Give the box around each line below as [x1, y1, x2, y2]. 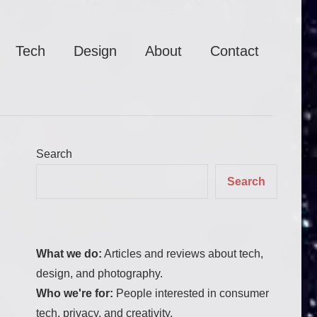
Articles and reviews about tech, [102, 248, 263, 260]
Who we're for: [36, 287, 113, 300]
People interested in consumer [113, 287, 269, 300]
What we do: [36, 248, 102, 260]
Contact [210, 43, 259, 59]
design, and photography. [36, 267, 163, 280]
